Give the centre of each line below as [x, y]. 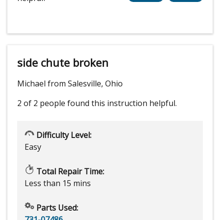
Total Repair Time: [69, 172]
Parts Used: [56, 208]
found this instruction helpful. [122, 103]
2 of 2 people [41, 103]
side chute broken [63, 63]
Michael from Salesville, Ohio [70, 84]
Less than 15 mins [58, 183]
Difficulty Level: [63, 135]
